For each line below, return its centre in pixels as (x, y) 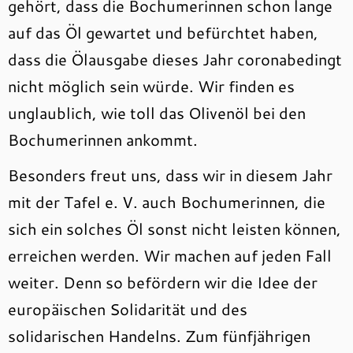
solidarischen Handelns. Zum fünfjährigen (159, 336)
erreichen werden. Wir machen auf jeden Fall (170, 256)
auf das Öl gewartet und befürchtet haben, (163, 33)
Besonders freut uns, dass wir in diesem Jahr (170, 175)
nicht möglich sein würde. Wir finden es (151, 86)
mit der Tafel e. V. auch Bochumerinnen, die (167, 202)
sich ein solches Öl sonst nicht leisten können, (175, 229)
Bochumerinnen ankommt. (103, 140)
